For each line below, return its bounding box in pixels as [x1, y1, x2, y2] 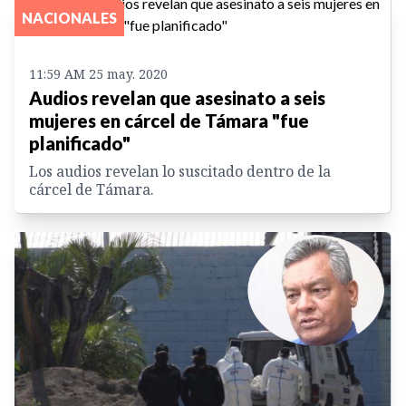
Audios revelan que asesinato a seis [29, 87, 325, 110]
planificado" [29, 132, 130, 155]
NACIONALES [22, 9, 117, 27]
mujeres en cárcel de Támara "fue [29, 110, 309, 132]
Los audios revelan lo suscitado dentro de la [29, 161, 331, 182]
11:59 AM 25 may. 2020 [29, 65, 168, 83]
